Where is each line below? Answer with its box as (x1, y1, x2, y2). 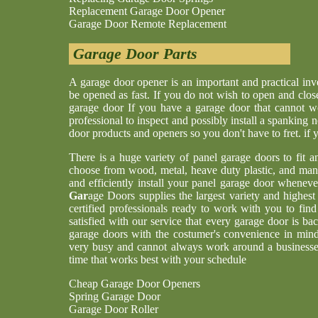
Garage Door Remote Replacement (69, 18, 226, 30)
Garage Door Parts (69, 45, 197, 62)
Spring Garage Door (69, 290, 160, 302)
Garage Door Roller (69, 303, 158, 315)
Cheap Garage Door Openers (69, 278, 200, 290)
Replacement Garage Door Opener (69, 5, 225, 17)
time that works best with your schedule (69, 253, 246, 265)
